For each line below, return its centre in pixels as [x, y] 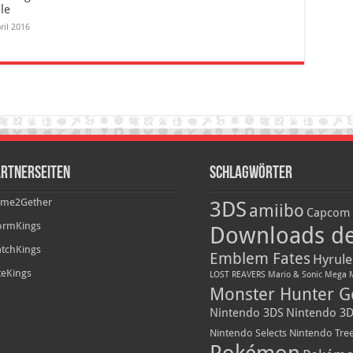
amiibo [276, 211]
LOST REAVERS [237, 275]
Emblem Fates [260, 259]
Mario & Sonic [295, 275]
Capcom [328, 213]
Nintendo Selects [248, 333]
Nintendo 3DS [246, 313]
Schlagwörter [251, 174]
